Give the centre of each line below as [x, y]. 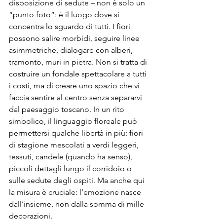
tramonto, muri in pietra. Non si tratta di [79, 62]
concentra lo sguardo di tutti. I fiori [71, 26]
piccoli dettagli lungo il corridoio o [71, 168]
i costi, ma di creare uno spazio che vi [75, 86]
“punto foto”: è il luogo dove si [65, 15]
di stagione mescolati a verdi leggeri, [75, 145]
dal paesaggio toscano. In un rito [68, 109]
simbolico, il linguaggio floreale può [74, 121]
